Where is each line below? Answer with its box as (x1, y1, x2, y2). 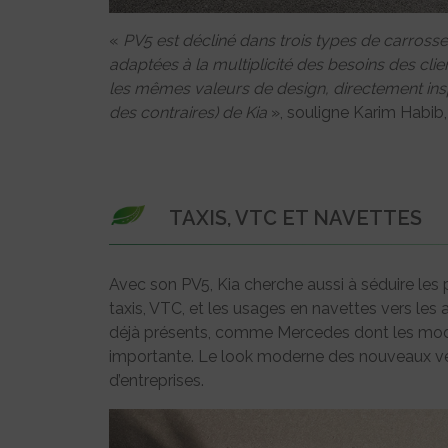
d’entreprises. (109, 371, 204, 391)
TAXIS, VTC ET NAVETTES (169, 206, 422, 231)
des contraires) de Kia (109, 103, 267, 123)
